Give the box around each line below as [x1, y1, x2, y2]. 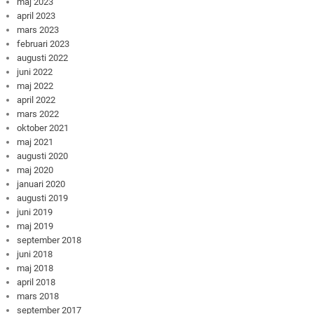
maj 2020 [17, 165, 54, 176]
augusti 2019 [17, 193, 69, 204]
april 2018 [17, 277, 56, 288]
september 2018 [17, 235, 82, 246]
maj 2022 [17, 81, 54, 92]
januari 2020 [17, 179, 66, 190]
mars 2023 [17, 25, 60, 36]
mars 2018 [17, 291, 60, 302]
